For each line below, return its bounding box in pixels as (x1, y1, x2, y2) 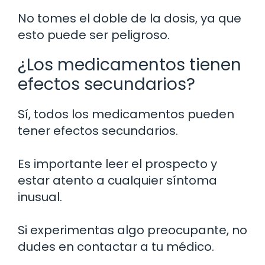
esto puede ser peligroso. (18, 26, 170, 43)
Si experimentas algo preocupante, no (18, 221, 247, 238)
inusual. (18, 188, 62, 205)
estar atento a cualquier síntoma (18, 172, 217, 189)
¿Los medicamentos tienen (18, 53, 241, 76)
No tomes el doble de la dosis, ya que (18, 9, 241, 27)
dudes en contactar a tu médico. (18, 238, 214, 255)
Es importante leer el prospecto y (18, 155, 217, 172)
